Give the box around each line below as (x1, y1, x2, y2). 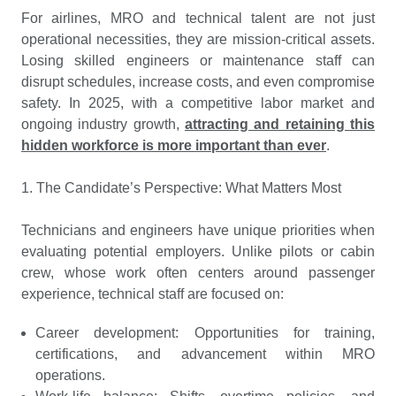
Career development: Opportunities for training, (35, 325, 375, 340)
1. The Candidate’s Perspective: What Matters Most (21, 180, 341, 195)
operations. (35, 368, 105, 383)
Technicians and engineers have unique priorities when (21, 223, 375, 238)
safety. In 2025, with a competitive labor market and (21, 95, 375, 110)
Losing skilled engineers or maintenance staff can (21, 53, 375, 68)
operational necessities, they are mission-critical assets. (21, 32, 375, 47)
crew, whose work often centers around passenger (21, 265, 375, 280)
